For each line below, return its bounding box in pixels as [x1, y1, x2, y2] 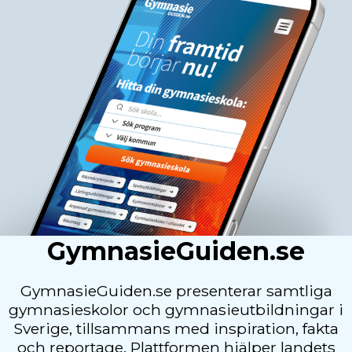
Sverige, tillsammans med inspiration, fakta [13, 318, 339, 338]
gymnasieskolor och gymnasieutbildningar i [9, 299, 343, 319]
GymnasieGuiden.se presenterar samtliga [20, 280, 332, 300]
